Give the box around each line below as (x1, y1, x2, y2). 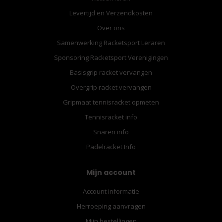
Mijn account (86, 167, 136, 177)
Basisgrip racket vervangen (70, 67, 152, 77)
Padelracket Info (86, 142, 136, 151)
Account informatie (83, 186, 139, 196)
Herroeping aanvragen (76, 201, 146, 211)
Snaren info (93, 127, 129, 136)
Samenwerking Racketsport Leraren (57, 38, 165, 47)
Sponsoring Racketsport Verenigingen (54, 53, 168, 62)
